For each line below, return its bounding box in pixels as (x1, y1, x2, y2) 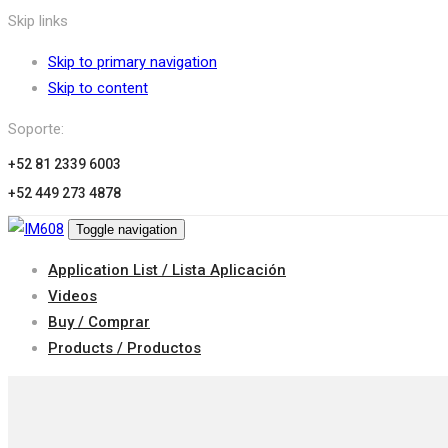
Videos (48, 287, 97, 305)
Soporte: (8, 120, 64, 138)
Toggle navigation (76, 222, 177, 237)
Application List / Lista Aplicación (48, 261, 286, 279)
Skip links (8, 12, 68, 30)
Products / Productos (48, 339, 201, 357)
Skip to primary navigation (48, 53, 217, 71)
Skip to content (48, 79, 148, 97)
